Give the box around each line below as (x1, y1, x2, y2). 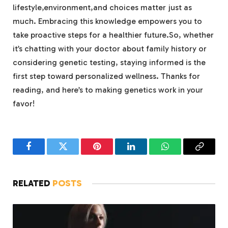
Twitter (62, 149, 89, 159)
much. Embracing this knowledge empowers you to (13, 16, 202, 26)
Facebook (28, 149, 64, 159)
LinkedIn (130, 149, 164, 159)
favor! (13, 98, 35, 108)
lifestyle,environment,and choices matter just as (13, 2, 192, 12)
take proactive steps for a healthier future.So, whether (13, 30, 214, 40)
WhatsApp (164, 149, 204, 159)
